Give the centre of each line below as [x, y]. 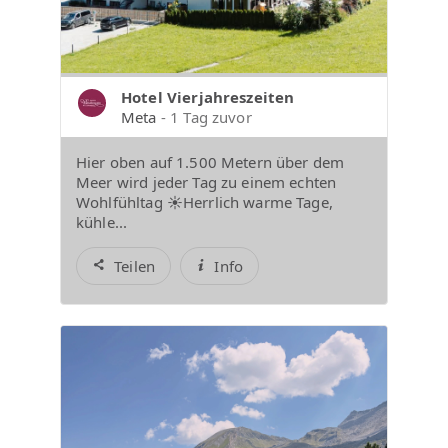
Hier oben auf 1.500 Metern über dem [210, 161]
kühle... [102, 221]
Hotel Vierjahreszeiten [208, 96]
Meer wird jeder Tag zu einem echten [206, 181]
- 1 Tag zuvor [206, 116]
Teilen [135, 265]
